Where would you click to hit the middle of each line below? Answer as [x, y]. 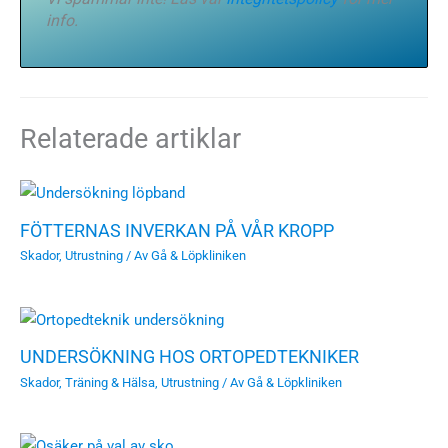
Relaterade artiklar [130, 138]
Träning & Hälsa [110, 382]
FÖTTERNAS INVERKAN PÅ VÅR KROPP [177, 231]
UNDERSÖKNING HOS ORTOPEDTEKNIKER [189, 357]
